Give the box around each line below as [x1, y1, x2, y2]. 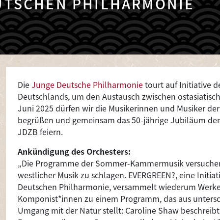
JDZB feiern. [18, 126, 63, 137]
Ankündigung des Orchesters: [18, 145, 131, 157]
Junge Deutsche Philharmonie [31, 79, 143, 90]
